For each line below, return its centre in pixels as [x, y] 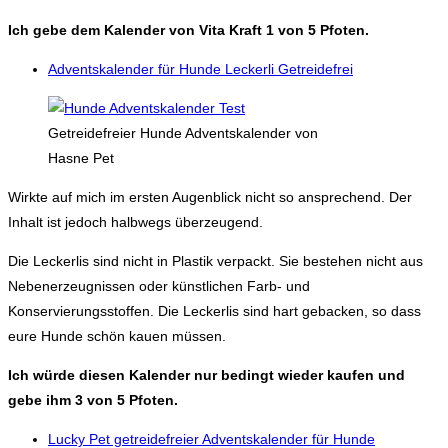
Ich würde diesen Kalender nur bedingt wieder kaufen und [206, 374]
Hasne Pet [81, 157]
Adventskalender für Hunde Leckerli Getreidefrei [200, 68]
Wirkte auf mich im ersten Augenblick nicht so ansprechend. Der [210, 196]
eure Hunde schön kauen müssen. [117, 335]
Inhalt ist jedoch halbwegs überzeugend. [135, 221]
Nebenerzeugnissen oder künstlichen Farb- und [159, 285]
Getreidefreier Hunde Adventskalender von [183, 132]
